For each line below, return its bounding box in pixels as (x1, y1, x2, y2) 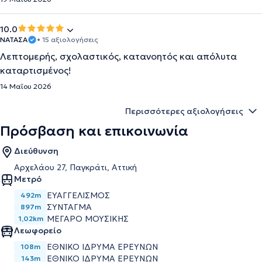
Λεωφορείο (14, 225, 61, 236)
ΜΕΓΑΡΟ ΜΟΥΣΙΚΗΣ (47, 213, 129, 224)
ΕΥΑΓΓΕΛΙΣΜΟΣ (47, 190, 110, 201)
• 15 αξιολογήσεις (37, 35, 98, 44)
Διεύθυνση (14, 146, 58, 156)
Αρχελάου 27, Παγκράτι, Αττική (14, 162, 137, 173)
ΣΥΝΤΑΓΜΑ (47, 202, 92, 212)
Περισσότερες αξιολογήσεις (125, 106, 243, 116)
